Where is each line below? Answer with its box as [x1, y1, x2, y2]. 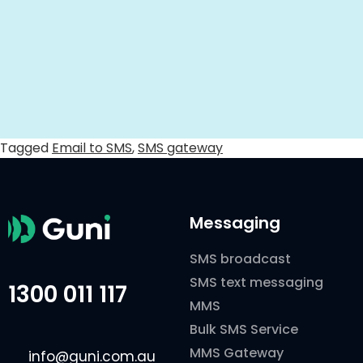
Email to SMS [52, 138, 132, 157]
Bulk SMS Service [190, 319, 298, 339]
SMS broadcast [190, 249, 291, 268]
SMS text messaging [190, 272, 323, 292]
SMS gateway [138, 138, 223, 157]
